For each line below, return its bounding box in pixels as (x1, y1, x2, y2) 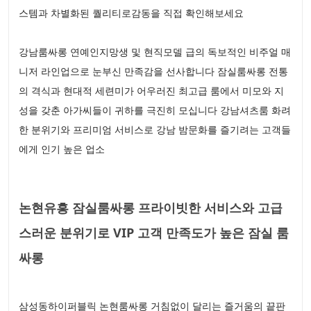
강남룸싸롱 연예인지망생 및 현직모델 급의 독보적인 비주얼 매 (19, 45, 291, 58)
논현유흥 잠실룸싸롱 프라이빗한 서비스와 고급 (19, 199, 283, 216)
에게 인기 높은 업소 (19, 142, 105, 155)
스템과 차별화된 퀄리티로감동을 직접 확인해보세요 (19, 6, 244, 19)
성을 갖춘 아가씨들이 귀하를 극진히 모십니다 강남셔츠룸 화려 (19, 103, 291, 117)
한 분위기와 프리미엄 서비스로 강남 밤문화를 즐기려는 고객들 (19, 123, 291, 136)
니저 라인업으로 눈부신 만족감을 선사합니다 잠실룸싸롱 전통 (19, 65, 288, 78)
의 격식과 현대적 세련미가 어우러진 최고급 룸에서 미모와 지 (19, 84, 284, 97)
